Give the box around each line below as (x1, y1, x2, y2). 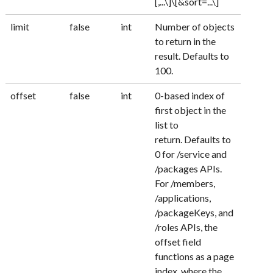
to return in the (155, 35, 216, 48)
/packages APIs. (155, 163, 222, 175)
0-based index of (155, 90, 225, 102)
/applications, (155, 192, 211, 204)
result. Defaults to (155, 50, 230, 62)
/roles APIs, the (155, 221, 218, 233)
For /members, (155, 177, 216, 190)
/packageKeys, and (155, 207, 234, 219)
